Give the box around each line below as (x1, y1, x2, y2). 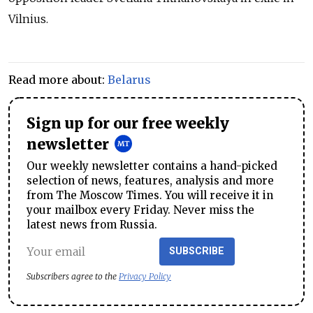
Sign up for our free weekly (27, 115, 229, 133)
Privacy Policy (119, 271, 171, 282)
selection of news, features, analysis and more (27, 174, 274, 188)
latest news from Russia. (27, 218, 157, 232)
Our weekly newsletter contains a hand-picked (27, 159, 277, 173)
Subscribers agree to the (27, 271, 119, 282)
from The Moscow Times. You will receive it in (27, 189, 273, 203)
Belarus (108, 73, 151, 87)
